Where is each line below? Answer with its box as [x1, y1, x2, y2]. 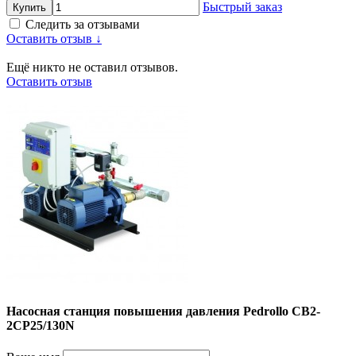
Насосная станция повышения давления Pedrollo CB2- [6, 304, 320, 318]
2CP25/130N [6, 318, 75, 332]
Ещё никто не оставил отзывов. [6, 60, 178, 74]
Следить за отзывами [25, 17, 140, 31]
